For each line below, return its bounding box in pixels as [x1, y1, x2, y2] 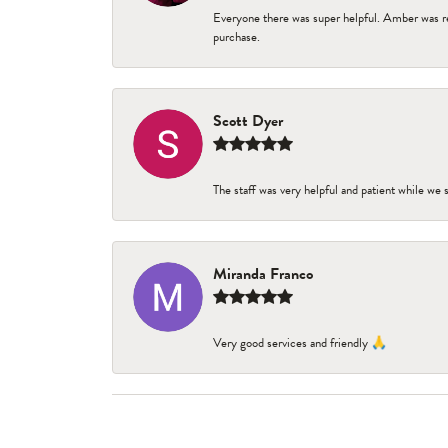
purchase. [213, 27, 260, 47]
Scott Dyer [213, 109, 283, 133]
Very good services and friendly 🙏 [213, 333, 387, 353]
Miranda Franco [213, 262, 313, 286]
